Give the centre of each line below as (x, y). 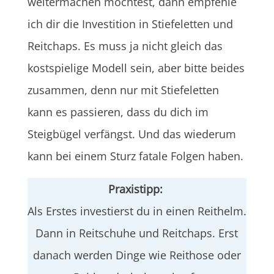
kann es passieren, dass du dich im (118, 112)
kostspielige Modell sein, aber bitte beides (136, 68)
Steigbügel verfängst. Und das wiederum (131, 134)
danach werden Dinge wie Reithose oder (137, 255)
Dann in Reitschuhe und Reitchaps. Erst (137, 233)
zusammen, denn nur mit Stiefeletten (123, 90)
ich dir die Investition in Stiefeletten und (130, 24)
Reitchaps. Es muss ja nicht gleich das (125, 46)
